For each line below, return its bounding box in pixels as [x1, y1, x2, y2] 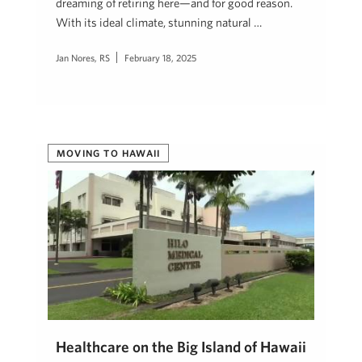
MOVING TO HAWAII [57, 147, 161, 158]
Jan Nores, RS [56, 52, 110, 64]
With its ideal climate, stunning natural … [56, 15, 262, 30]
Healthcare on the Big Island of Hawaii [56, 338, 306, 356]
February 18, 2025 [124, 52, 196, 64]
